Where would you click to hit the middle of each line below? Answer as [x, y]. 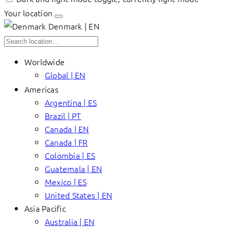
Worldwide [45, 62]
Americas [41, 89]
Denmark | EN [73, 26]
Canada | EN [67, 129]
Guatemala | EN [74, 168]
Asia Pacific [45, 208]
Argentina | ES [71, 102]
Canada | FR [66, 142]
